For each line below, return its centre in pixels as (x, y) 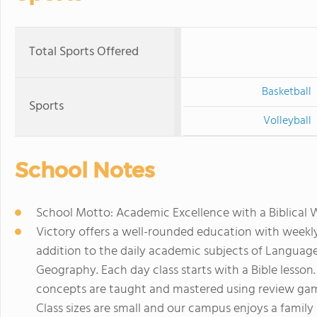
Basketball (287, 92)
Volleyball (288, 121)
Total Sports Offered (84, 52)
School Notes (85, 170)
